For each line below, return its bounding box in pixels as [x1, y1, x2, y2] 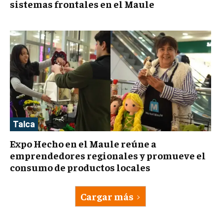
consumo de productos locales [10, 161, 150, 174]
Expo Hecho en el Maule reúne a [10, 137, 156, 150]
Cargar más [80, 190, 134, 203]
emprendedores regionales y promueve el [10, 149, 206, 162]
